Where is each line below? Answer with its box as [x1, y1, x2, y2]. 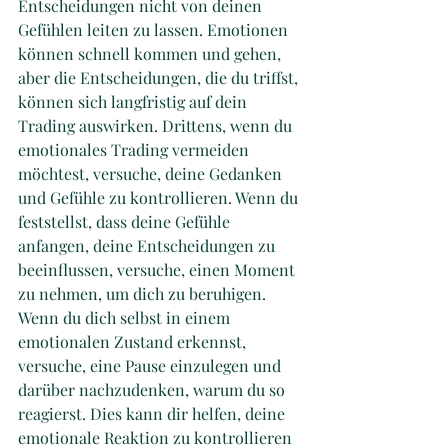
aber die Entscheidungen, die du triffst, [18, 66, 302, 88]
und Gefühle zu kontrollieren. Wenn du [18, 186, 302, 208]
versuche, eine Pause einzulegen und [18, 354, 285, 376]
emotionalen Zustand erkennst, [18, 330, 250, 352]
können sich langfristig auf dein [18, 90, 251, 112]
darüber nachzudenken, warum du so [18, 378, 289, 400]
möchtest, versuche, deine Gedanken [18, 162, 286, 184]
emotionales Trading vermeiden [18, 138, 253, 160]
